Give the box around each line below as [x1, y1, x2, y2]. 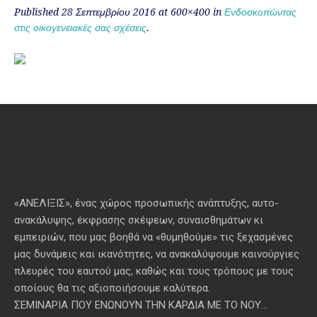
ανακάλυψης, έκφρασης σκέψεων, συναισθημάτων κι [14, 214, 264, 227]
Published [14, 6, 62, 18]
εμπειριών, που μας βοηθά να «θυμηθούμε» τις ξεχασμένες [14, 231, 294, 244]
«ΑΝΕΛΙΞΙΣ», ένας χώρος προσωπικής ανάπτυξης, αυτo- [14, 197, 279, 210]
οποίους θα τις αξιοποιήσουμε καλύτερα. [14, 282, 211, 295]
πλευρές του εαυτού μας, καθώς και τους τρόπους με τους [14, 265, 294, 278]
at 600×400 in [156, 6, 224, 18]
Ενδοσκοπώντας [224, 6, 296, 18]
